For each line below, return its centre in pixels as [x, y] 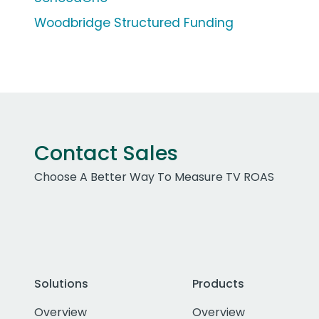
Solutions [61, 284]
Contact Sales [106, 153]
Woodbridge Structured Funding [134, 23]
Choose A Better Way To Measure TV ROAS [154, 177]
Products [218, 284]
